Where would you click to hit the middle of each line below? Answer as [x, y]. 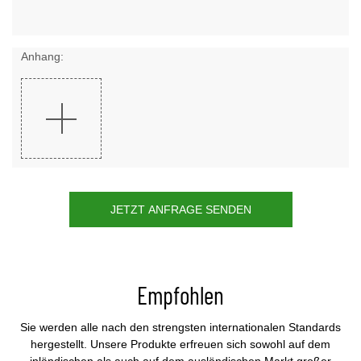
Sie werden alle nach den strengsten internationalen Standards [180, 328]
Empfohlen [180, 295]
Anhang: [42, 57]
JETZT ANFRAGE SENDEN [180, 210]
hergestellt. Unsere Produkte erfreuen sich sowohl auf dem [180, 344]
